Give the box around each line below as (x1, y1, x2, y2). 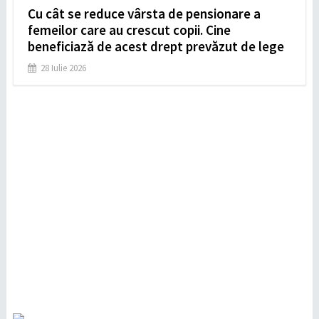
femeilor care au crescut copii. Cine (27, 21, 231, 38)
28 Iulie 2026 (40, 61, 86, 74)
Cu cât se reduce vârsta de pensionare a (27, 4, 261, 22)
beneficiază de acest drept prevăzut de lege (27, 37, 284, 55)
